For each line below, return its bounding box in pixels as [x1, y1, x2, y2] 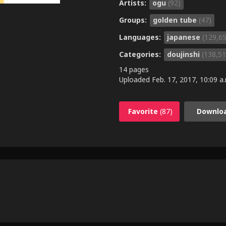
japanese [167, 32, 202, 42]
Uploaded [119, 74, 152, 84]
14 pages [119, 64, 149, 74]
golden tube [153, 15, 199, 25]
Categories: [119, 49, 163, 59]
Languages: [119, 32, 163, 42]
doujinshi [167, 49, 202, 59]
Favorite [128, 106, 160, 116]
